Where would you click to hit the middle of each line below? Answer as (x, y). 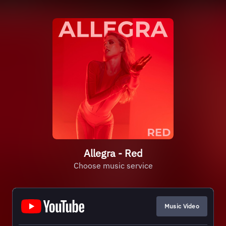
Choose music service (113, 165)
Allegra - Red (113, 153)
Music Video (182, 206)
